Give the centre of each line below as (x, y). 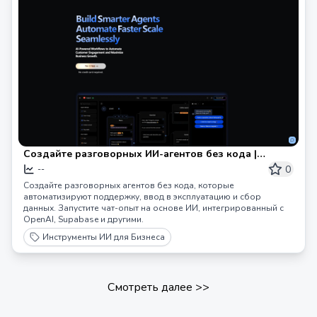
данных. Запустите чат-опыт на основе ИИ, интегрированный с (154, 208)
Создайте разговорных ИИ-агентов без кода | (140, 154)
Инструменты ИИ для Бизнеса (104, 237)
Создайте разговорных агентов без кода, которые (129, 185)
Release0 (45, 168)
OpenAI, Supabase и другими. (83, 219)
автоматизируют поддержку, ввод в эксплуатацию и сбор (142, 197)
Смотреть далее (150, 287)
